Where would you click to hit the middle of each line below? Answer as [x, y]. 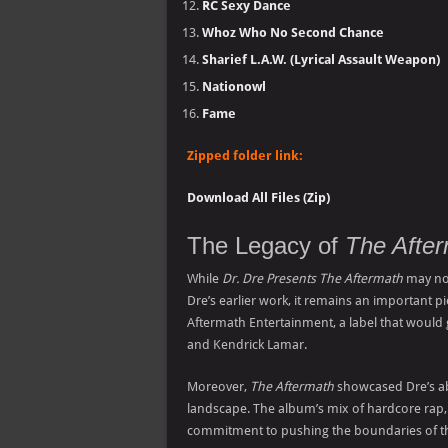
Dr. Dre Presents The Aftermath [312, 278]
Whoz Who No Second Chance [293, 32]
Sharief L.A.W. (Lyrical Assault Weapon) [321, 59]
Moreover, [218, 386]
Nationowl [234, 86]
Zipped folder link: [245, 155]
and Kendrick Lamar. [247, 344]
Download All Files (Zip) [258, 197]
